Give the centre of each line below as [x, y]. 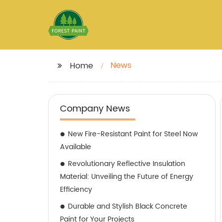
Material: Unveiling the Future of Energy [127, 177]
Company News [95, 109]
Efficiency [76, 190]
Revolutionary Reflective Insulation [127, 164]
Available [76, 147]
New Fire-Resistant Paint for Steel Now [133, 134]
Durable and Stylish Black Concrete [128, 206]
